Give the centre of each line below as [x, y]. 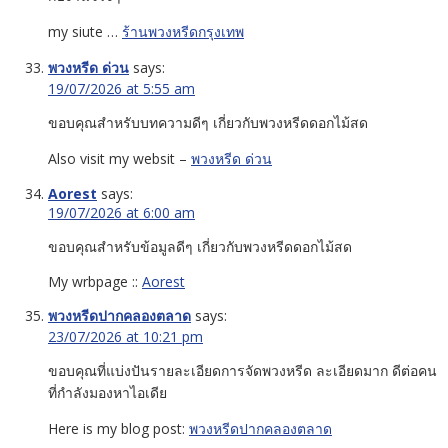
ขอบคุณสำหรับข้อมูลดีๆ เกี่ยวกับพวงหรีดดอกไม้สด [200, 246]
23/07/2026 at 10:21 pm [125, 336]
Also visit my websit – [119, 158]
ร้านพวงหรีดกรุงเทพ [183, 31]
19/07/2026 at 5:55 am [121, 88]
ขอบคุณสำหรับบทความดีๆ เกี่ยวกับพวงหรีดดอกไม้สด [208, 122]
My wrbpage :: [95, 281]
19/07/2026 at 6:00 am [121, 212]
